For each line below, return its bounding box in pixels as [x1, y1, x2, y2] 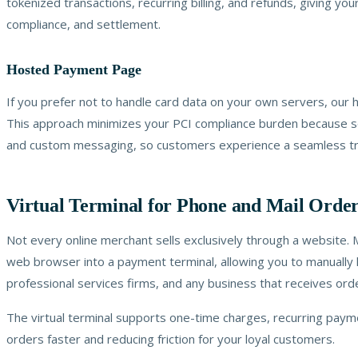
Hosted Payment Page [6, 61, 141, 78]
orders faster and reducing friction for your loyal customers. [6, 330, 335, 347]
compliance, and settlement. [6, 15, 161, 32]
